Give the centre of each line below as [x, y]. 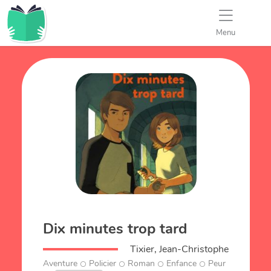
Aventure [60, 264]
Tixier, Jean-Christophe [179, 249]
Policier [103, 264]
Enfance [182, 264]
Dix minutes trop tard [115, 229]
